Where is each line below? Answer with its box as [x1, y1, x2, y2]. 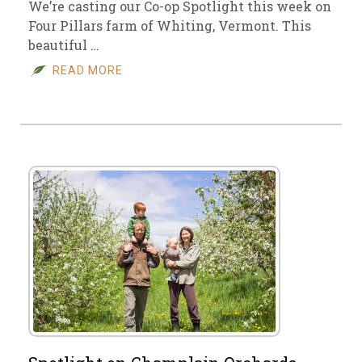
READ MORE [53, 64, 123, 77]
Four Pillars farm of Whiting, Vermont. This [28, 17, 311, 34]
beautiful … [28, 36, 99, 53]
